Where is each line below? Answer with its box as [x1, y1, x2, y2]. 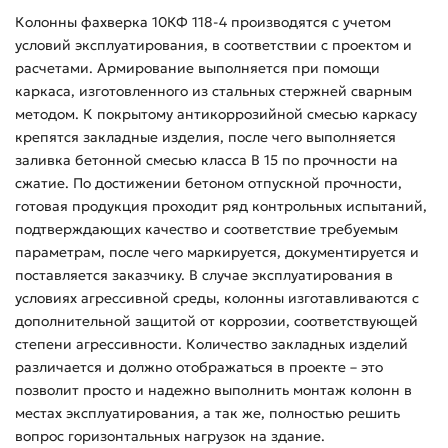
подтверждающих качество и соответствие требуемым [15, 219, 398, 238]
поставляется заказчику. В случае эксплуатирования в [15, 265, 393, 284]
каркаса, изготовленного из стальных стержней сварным [15, 81, 412, 100]
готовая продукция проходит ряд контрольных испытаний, [15, 196, 427, 215]
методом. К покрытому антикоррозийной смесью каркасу [15, 104, 417, 123]
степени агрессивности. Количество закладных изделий [15, 334, 408, 353]
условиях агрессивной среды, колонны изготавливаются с [15, 288, 419, 307]
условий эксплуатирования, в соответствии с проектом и [15, 35, 412, 54]
